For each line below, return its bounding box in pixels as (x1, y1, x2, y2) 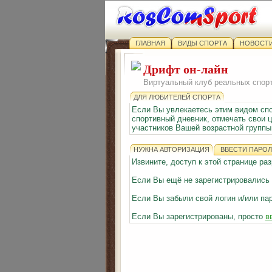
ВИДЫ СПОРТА (177, 39, 227, 47)
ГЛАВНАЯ (135, 39, 165, 47)
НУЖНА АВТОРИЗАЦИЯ (133, 146, 209, 153)
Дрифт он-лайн (143, 63, 228, 76)
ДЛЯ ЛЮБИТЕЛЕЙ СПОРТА (133, 93, 220, 101)
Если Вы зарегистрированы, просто (131, 212, 265, 221)
